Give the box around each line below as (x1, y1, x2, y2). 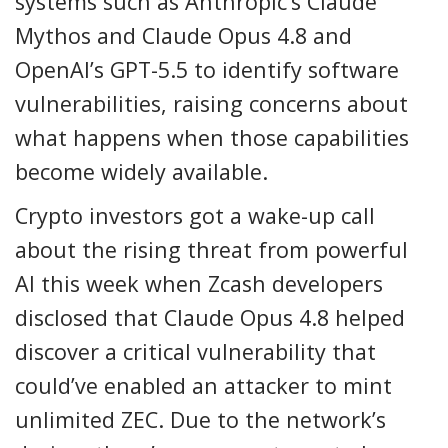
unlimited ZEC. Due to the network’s (15, 405, 386, 435)
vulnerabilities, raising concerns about (15, 89, 408, 119)
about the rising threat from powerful (15, 235, 408, 265)
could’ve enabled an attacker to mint (15, 371, 392, 401)
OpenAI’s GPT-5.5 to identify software (15, 55, 399, 85)
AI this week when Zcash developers (15, 269, 383, 299)
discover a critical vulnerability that (15, 337, 376, 367)
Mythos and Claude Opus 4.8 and (15, 21, 352, 51)
